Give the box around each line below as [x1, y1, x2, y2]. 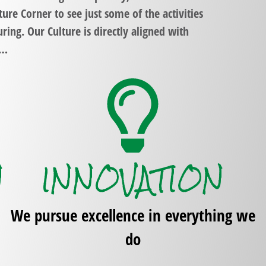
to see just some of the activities [51, 5, 203, 21]
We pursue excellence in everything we [10, 204, 255, 227]
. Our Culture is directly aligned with [21, 23, 189, 39]
